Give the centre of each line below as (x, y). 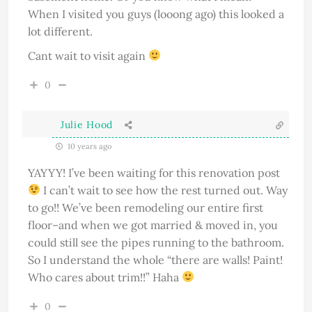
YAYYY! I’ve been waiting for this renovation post (154, 172)
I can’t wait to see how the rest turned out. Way (164, 190)
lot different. (60, 31)
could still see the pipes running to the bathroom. (156, 242)
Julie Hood (87, 125)
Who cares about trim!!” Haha (105, 277)
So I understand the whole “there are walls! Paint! (155, 259)
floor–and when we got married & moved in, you (153, 225)
